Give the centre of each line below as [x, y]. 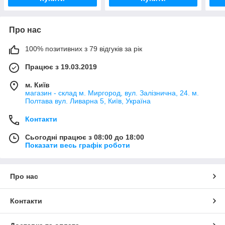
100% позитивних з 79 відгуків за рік [84, 48]
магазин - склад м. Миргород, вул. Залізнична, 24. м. [112, 93]
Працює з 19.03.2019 [61, 67]
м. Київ [37, 85]
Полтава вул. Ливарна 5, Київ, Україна [88, 101]
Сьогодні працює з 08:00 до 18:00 [85, 137]
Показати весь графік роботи [78, 145]
